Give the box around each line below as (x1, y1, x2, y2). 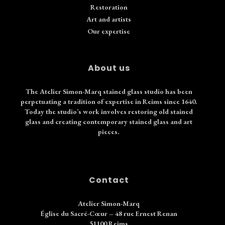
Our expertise (87, 26, 130, 36)
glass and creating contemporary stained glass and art (25, 117, 192, 126)
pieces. (98, 127, 120, 136)
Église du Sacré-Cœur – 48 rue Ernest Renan (40, 208, 177, 218)
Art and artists (86, 14, 131, 24)
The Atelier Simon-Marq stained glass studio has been (25, 86, 192, 96)
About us (87, 62, 130, 74)
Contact (88, 174, 129, 186)
